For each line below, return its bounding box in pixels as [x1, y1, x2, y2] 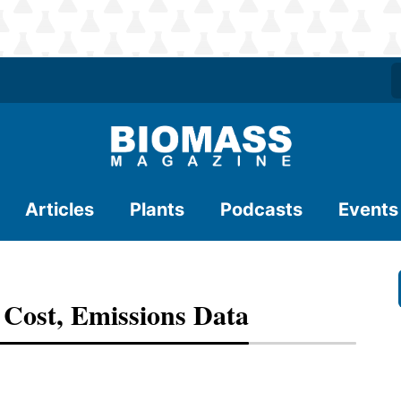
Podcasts [220, 199, 303, 220]
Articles [25, 199, 94, 220]
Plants [130, 199, 184, 220]
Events [338, 199, 398, 220]
